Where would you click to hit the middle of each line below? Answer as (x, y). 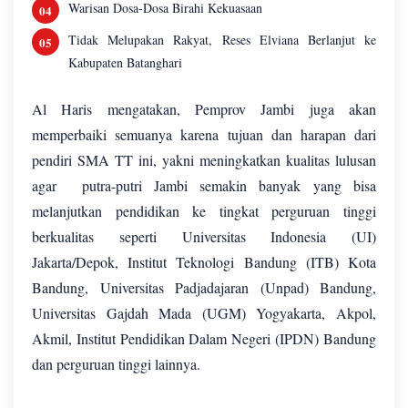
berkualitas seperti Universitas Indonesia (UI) (204, 237)
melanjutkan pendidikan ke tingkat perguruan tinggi (204, 211)
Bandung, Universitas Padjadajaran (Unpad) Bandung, (204, 288)
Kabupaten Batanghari (125, 63)
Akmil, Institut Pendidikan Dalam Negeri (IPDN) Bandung (204, 339)
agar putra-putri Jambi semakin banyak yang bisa (204, 186)
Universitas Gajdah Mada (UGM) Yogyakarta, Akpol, (204, 313)
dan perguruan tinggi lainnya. (116, 364)
